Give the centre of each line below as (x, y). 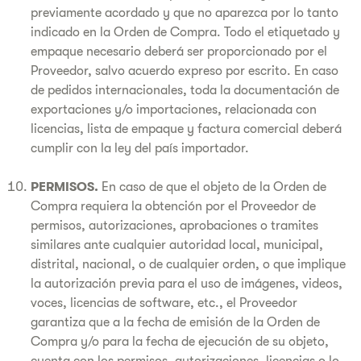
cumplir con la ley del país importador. (140, 148)
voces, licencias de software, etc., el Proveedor (164, 303)
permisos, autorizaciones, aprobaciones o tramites (174, 226)
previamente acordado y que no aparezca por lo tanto (185, 13)
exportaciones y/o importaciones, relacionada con (174, 110)
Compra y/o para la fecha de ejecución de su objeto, (180, 342)
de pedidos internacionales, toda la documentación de (185, 90)
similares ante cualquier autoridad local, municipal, (177, 245)
